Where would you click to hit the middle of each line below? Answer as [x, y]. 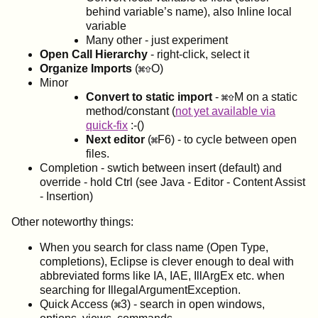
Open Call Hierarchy [94, 54]
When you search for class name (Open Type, [154, 247]
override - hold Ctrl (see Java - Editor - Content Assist [172, 182]
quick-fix [107, 125]
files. [98, 153]
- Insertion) [66, 196]
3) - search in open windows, [193, 304]
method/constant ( [131, 111]
